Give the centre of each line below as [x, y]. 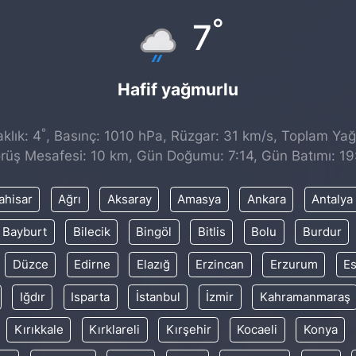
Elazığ [153, 264]
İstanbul [158, 297]
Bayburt [25, 232]
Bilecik [91, 232]
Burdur [322, 232]
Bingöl [154, 232]
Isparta [91, 297]
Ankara [266, 199]
